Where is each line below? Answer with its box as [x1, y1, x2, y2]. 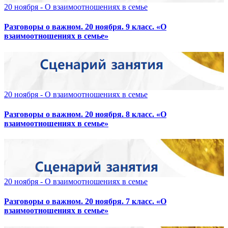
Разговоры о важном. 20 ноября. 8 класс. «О [4, 109, 166, 119]
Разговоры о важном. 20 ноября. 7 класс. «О [4, 197, 166, 206]
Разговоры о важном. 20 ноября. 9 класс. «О [4, 22, 166, 32]
